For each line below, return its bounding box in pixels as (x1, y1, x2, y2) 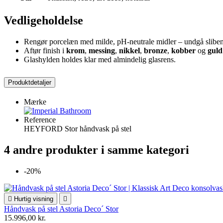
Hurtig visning (14, 195, 53, 203)
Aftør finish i (24, 46, 66, 55)
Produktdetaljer (8, 78, 51, 86)
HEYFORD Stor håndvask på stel (24, 124, 131, 133)
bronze (144, 46, 167, 55)
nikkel (119, 46, 140, 55)
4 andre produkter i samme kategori (4, 143, 189, 156)
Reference (24, 115, 56, 124)
